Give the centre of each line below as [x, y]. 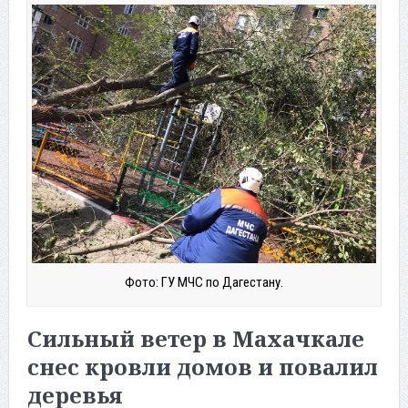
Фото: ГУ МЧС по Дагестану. [204, 282]
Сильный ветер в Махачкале [195, 338]
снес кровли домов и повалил [202, 366]
